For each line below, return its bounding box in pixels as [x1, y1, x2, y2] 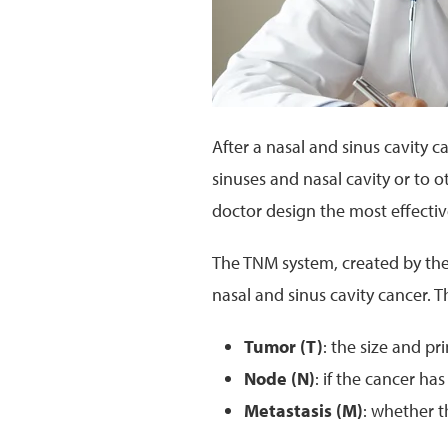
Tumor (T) [244, 334, 323, 358]
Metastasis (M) [244, 398, 363, 422]
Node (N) [244, 366, 315, 390]
